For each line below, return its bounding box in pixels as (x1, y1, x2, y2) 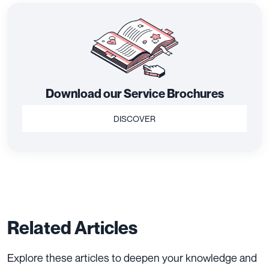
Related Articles (7, 217, 138, 239)
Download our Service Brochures (45, 86, 224, 101)
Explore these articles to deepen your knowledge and (7, 251, 257, 265)
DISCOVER (113, 113, 156, 124)
